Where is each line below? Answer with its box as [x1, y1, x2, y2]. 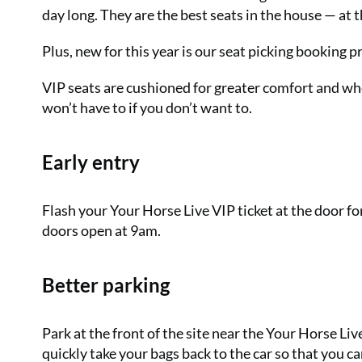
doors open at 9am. [42, 221, 161, 240]
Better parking [42, 273, 170, 297]
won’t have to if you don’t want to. [42, 99, 252, 117]
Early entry [42, 150, 140, 175]
